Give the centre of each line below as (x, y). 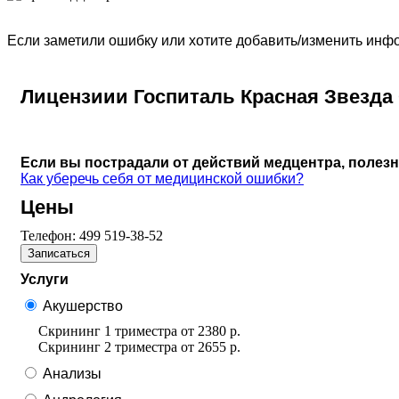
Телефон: (50, 235)
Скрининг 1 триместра (108, 330)
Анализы (72, 373)
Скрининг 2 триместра (108, 346)
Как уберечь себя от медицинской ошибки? (162, 178)
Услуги (45, 279)
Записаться (59, 253)
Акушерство (83, 305)
